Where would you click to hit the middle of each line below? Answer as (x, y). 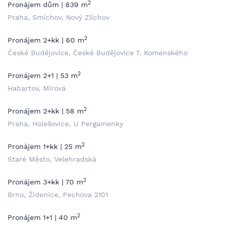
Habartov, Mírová (37, 88)
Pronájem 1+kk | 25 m (45, 146)
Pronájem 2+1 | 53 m (43, 75)
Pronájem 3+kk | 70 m (45, 182)
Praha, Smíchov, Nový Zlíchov (59, 17)
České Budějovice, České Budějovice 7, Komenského (98, 53)
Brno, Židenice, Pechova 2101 (58, 195)
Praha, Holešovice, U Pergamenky (65, 124)
